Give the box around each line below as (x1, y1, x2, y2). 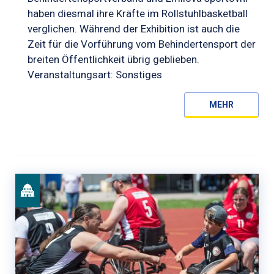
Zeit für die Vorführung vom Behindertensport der (28, 37, 256, 50)
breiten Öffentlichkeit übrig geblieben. (28, 53, 199, 65)
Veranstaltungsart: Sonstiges (28, 68, 162, 81)
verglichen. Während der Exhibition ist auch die (28, 22, 240, 35)
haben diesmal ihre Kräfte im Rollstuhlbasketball (28, 7, 248, 20)
